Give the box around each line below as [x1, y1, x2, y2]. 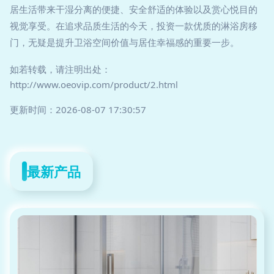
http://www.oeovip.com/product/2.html [10, 78, 178, 91]
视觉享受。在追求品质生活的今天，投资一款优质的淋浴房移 [10, 20, 257, 32]
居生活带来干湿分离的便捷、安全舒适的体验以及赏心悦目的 [10, 3, 257, 16]
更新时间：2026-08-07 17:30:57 [10, 103, 146, 116]
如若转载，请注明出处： [10, 63, 111, 76]
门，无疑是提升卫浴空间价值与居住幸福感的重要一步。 [10, 36, 239, 49]
